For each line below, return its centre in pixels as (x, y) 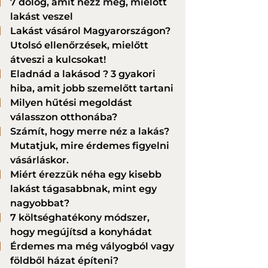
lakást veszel (42, 17)
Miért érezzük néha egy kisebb (86, 175)
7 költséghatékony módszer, (80, 218)
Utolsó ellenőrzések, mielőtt (79, 45)
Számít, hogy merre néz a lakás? (90, 132)
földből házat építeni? (64, 261)
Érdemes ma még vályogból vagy (92, 246)
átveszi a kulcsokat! (58, 60)
